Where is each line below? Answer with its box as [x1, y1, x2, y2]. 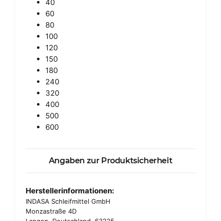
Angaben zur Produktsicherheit [48, 156, 173, 166]
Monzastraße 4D [26, 207, 76, 216]
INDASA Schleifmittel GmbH [26, 197, 110, 206]
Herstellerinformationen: [26, 186, 114, 196]
